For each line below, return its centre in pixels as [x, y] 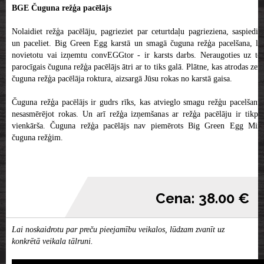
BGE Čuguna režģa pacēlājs [62, 8]
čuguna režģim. [37, 138]
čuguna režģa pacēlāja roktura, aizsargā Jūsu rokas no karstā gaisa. [122, 79]
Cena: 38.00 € [202, 199]
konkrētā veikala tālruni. [52, 242]
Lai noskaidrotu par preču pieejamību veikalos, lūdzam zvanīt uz [118, 230]
